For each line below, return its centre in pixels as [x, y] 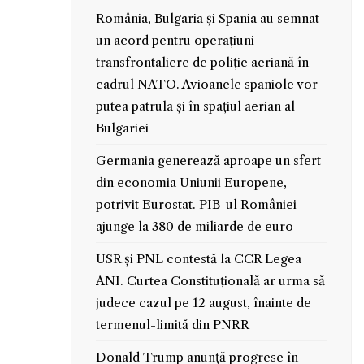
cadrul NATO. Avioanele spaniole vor [206, 84]
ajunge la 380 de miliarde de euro [194, 226]
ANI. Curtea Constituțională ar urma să [210, 280]
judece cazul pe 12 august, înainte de [203, 302]
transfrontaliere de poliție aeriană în [202, 62]
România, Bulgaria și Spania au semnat [207, 18]
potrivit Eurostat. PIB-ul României [196, 204]
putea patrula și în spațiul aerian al [195, 106]
